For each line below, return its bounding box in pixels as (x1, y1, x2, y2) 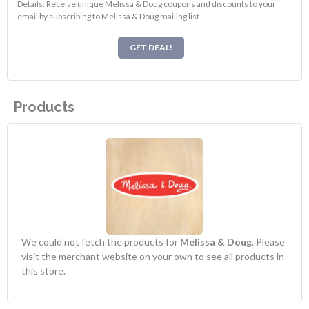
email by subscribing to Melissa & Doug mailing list (17, 10, 200, 21)
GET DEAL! (130, 42, 172, 53)
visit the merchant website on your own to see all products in (21, 250, 284, 263)
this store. (21, 265, 66, 277)
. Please (252, 236, 285, 248)
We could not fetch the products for (21, 236, 180, 248)
